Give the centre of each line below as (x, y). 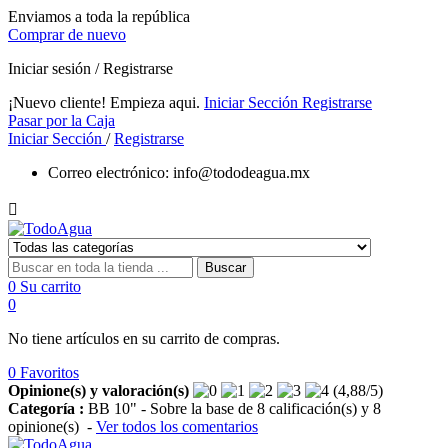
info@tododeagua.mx (241, 172)
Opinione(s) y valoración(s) (98, 390)
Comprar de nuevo (67, 34)
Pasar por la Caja (61, 120)
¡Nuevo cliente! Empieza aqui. (104, 102)
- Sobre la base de (197, 408)
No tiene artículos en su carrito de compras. (144, 338)
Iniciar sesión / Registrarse (90, 68)
